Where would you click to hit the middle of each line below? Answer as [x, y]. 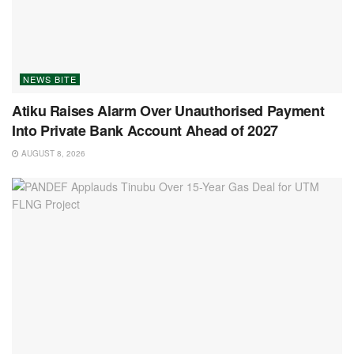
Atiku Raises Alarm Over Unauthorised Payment [168, 111]
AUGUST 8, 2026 [52, 154]
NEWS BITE [50, 79]
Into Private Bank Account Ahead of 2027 [145, 131]
